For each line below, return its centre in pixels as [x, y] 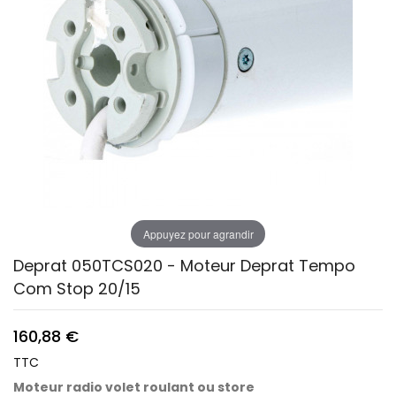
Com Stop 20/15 [77, 289]
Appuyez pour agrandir [198, 233]
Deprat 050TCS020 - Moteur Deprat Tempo [184, 266]
